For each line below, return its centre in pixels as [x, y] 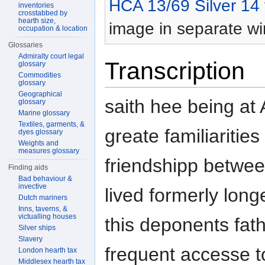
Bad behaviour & [46, 179]
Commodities [40, 75]
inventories [36, 5]
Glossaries [26, 45]
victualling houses [48, 216]
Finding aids [28, 167]
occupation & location [53, 28]
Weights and [39, 143]
